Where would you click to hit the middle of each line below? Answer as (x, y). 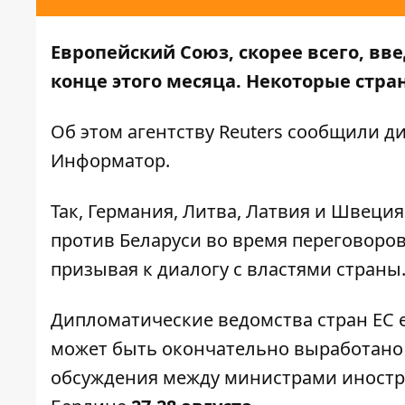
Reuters (251, 132)
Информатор (108, 161)
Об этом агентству (135, 132)
